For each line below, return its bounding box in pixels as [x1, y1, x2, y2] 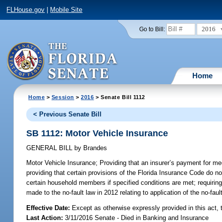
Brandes [81, 144, 108, 152]
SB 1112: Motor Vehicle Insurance [26, 128, 168, 138]
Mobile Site [50, 6, 83, 14]
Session [51, 94, 74, 100]
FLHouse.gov [6, 6, 45, 14]
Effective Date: [26, 204, 72, 212]
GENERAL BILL [26, 144, 75, 152]
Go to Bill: [139, 26, 165, 32]
